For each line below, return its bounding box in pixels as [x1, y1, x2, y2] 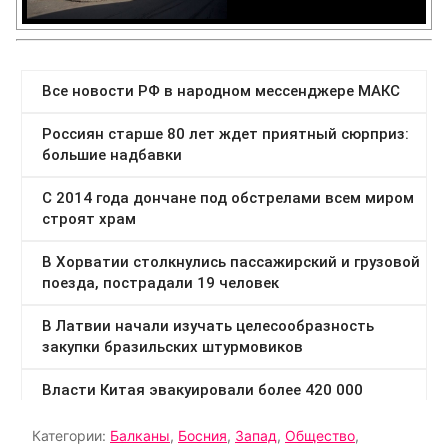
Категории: [32, 427, 110, 444]
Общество [285, 427, 355, 444]
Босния [178, 427, 227, 444]
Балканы [110, 427, 170, 444]
